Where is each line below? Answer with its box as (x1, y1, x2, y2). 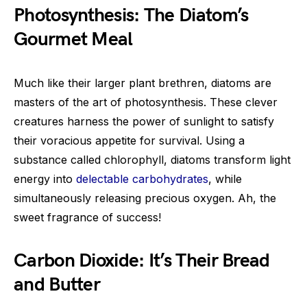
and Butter (14, 273, 101, 296)
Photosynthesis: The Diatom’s (14, 3, 249, 27)
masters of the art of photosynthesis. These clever (14, 95, 278, 109)
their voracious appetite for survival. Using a (14, 133, 245, 147)
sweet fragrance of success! (14, 210, 161, 224)
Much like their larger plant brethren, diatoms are (14, 75, 271, 90)
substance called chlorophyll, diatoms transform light (14, 152, 291, 167)
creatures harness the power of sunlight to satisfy (14, 114, 274, 128)
